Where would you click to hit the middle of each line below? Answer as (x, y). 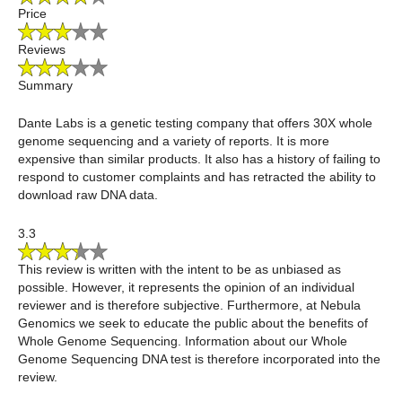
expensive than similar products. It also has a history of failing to (199, 159)
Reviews (42, 50)
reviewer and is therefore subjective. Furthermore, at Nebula (189, 305)
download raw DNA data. (88, 195)
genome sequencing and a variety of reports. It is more (174, 141)
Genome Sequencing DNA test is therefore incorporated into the (199, 358)
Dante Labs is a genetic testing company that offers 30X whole (195, 123)
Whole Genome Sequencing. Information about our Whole (183, 341)
